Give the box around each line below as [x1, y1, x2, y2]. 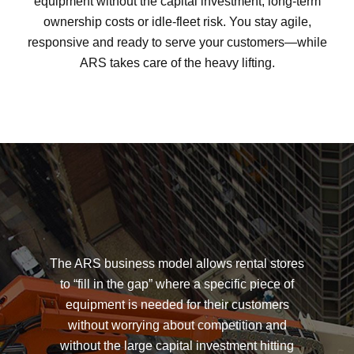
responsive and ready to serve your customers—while [27, 36, 327, 50]
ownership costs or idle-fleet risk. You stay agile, [43, 15, 311, 29]
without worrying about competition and [67, 318, 287, 333]
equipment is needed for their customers [65, 298, 289, 312]
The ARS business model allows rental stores [50, 257, 304, 271]
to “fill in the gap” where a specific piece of [60, 277, 294, 292]
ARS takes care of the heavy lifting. [79, 56, 275, 70]
